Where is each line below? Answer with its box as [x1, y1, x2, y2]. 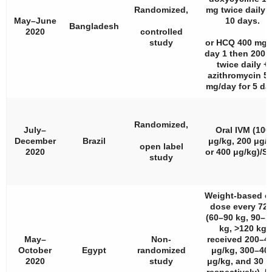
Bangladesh [69, 21, 119, 31]
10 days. [225, 16, 260, 25]
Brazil [83, 136, 106, 146]
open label [139, 141, 183, 151]
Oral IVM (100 [215, 125, 270, 135]
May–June [13, 16, 56, 25]
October [18, 245, 52, 255]
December [14, 136, 56, 146]
